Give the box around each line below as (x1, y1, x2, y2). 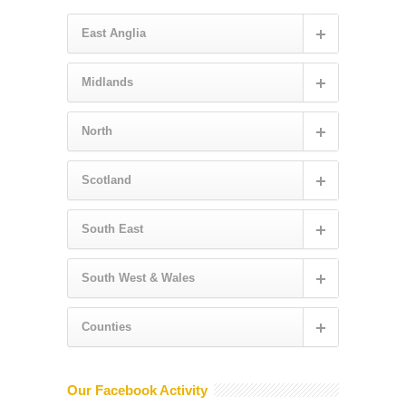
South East (82, 222, 143, 237)
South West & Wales (82, 271, 195, 285)
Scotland (82, 173, 131, 188)
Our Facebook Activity (67, 382, 208, 399)
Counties (82, 320, 131, 334)
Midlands (82, 75, 133, 90)
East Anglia (82, 26, 146, 41)
